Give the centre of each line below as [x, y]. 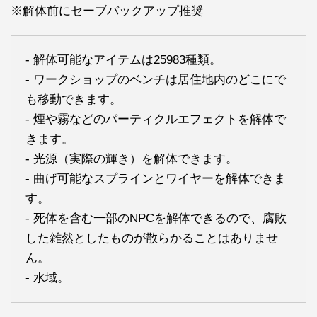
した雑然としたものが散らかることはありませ [152, 238]
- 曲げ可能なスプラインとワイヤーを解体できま [156, 178]
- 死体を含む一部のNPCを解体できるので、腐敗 [156, 218]
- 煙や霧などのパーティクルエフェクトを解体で [156, 119]
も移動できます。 [74, 99]
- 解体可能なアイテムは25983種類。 [123, 59]
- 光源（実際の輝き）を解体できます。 [132, 158]
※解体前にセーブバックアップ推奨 [107, 11]
